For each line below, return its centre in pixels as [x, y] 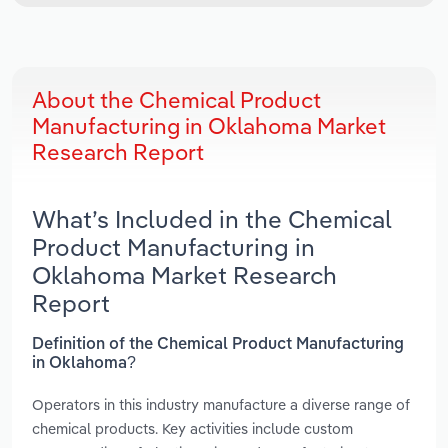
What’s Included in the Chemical [212, 219]
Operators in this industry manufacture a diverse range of [221, 404]
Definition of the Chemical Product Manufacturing [218, 344]
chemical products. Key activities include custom [192, 428]
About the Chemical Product [176, 100]
